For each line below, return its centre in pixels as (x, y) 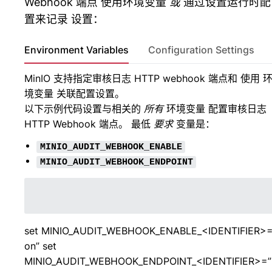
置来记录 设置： (64, 19)
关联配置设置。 (89, 94)
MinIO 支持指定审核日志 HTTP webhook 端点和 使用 (144, 79)
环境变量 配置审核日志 (215, 109)
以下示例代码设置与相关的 (84, 109)
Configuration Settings (201, 50)
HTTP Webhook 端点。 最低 (89, 124)
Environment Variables (76, 50)
